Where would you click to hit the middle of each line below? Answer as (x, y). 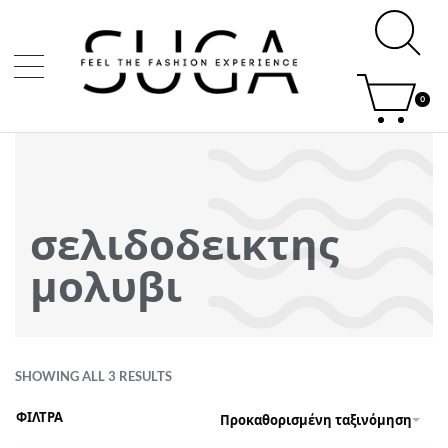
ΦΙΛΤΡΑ (39, 417)
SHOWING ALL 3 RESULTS (93, 376)
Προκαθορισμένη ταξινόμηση (316, 419)
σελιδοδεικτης (184, 243)
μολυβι (106, 285)
